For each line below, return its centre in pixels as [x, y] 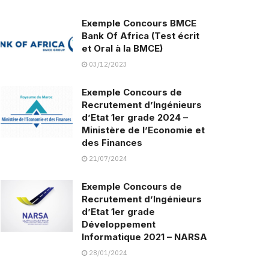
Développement [119, 225]
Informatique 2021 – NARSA [144, 237]
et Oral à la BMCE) [122, 49]
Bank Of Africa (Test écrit [141, 36]
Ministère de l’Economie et [143, 130]
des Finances [112, 143]
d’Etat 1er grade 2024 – [135, 118]
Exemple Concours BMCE [139, 23]
